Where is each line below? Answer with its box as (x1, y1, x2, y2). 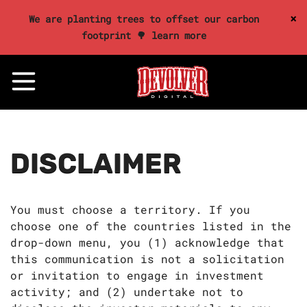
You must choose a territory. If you (10, 202, 250, 217)
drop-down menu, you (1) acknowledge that (10, 235, 284, 249)
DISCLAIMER (10, 147, 182, 180)
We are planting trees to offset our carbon (29, 12, 259, 25)
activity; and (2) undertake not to (10, 284, 243, 299)
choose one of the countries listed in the (10, 219, 291, 233)
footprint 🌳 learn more (82, 29, 206, 42)
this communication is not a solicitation (10, 251, 284, 266)
